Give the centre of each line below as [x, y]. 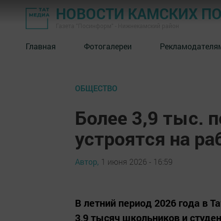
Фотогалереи [108, 46]
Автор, [87, 161]
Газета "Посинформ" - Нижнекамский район [117, 26]
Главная [41, 46]
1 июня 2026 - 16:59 [137, 161]
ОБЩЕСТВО [96, 88]
